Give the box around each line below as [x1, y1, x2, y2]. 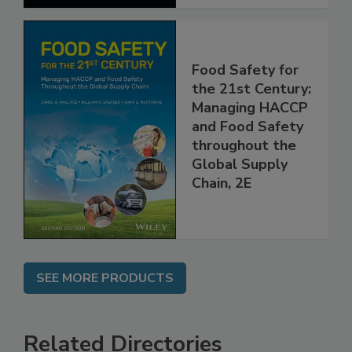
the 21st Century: [192, 112, 311, 131]
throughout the [192, 168, 296, 188]
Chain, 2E [192, 206, 251, 225]
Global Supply [192, 187, 288, 207]
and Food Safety [192, 149, 303, 169]
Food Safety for [192, 93, 299, 112]
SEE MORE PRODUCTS [36, 302, 174, 321]
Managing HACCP [192, 130, 308, 150]
